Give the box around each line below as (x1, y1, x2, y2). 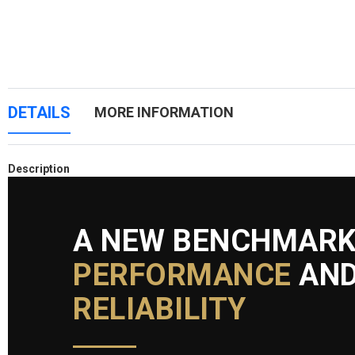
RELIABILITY (73, 291, 246, 326)
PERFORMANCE (73, 257, 292, 292)
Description (8, 162, 70, 175)
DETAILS (8, 102, 71, 122)
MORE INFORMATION (94, 103, 234, 120)
